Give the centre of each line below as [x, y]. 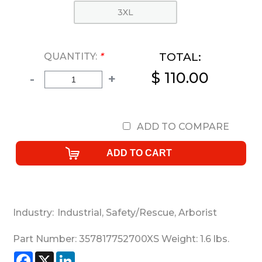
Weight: [181, 239]
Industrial [80, 213]
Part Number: [46, 239]
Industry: [33, 213]
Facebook [50, 256]
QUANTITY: [70, 56]
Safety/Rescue [139, 213]
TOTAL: [180, 57]
